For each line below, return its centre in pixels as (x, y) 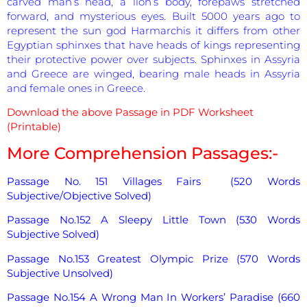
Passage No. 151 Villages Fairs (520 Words (153, 181)
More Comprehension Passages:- (143, 153)
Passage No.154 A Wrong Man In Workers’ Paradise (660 (153, 297)
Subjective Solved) (53, 234)
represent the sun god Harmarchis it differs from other (153, 30)
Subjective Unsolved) (60, 273)
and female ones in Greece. (76, 88)
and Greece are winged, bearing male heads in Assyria (153, 73)
